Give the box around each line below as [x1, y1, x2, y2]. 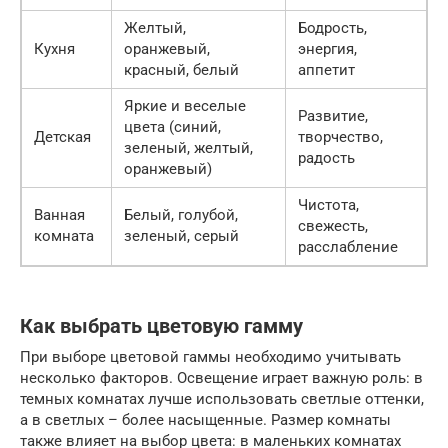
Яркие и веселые [124, 96, 246, 115]
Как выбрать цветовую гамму [20, 315, 303, 339]
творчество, [298, 127, 383, 146]
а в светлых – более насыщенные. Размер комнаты [20, 410, 391, 429]
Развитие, [298, 106, 368, 125]
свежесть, [298, 216, 368, 235]
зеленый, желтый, [124, 138, 253, 157]
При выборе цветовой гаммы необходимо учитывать [20, 347, 401, 366]
